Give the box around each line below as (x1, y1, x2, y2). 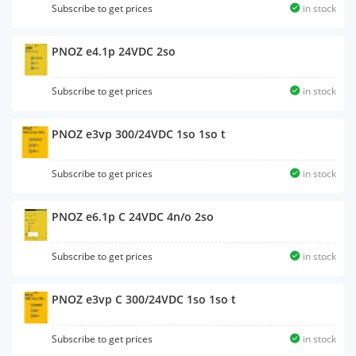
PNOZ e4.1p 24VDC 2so (52, 44, 176, 59)
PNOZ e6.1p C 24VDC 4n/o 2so (52, 209, 214, 224)
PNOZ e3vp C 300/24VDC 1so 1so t (52, 292, 236, 307)
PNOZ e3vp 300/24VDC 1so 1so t (52, 126, 226, 141)
